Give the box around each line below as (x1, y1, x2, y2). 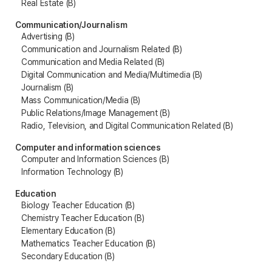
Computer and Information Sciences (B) (21, 154, 169, 164)
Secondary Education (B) (21, 251, 115, 261)
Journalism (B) (21, 82, 74, 92)
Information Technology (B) (21, 166, 123, 177)
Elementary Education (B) (21, 225, 115, 236)
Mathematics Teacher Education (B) (21, 238, 155, 248)
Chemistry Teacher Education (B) (21, 212, 144, 223)
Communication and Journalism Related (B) (21, 44, 182, 54)
